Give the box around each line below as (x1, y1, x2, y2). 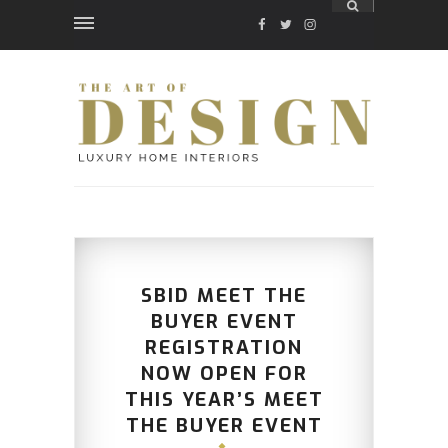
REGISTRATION (145, 335, 303, 361)
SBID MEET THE (141, 283, 307, 309)
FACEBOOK (254, 16, 327, 32)
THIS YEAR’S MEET (124, 387, 324, 413)
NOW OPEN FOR (140, 361, 308, 387)
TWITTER (278, 16, 344, 32)
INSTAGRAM (302, 16, 384, 32)
